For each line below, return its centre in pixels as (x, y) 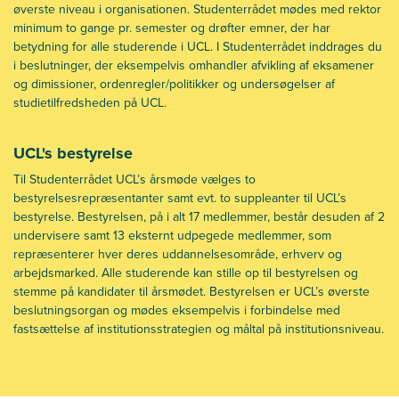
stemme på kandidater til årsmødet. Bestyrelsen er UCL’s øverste (191, 291)
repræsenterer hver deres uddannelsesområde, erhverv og (178, 254)
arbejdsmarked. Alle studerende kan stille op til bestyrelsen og (186, 273)
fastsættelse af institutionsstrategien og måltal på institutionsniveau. (199, 329)
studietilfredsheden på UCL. (90, 102)
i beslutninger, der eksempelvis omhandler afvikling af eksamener (194, 65)
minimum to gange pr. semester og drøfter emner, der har (172, 28)
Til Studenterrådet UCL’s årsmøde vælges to (134, 179)
